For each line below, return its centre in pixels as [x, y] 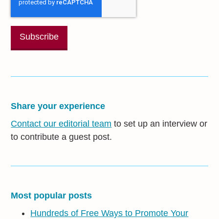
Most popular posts [52, 195]
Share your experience [58, 106]
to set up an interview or [160, 123]
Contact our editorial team [61, 123]
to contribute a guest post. [62, 137]
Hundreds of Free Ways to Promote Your [109, 213]
